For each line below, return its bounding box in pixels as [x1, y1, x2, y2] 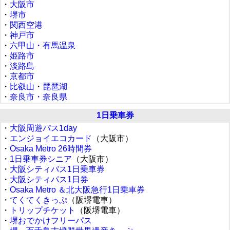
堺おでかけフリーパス [10, 216, 92, 225]
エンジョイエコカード [10, 134, 92, 143]
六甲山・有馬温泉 [10, 41, 75, 50]
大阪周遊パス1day [10, 124, 77, 132]
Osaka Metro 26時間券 [10, 144, 92, 153]
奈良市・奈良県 [10, 92, 67, 101]
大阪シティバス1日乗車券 [10, 165, 105, 174]
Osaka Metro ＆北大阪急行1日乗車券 [10, 185, 145, 194]
